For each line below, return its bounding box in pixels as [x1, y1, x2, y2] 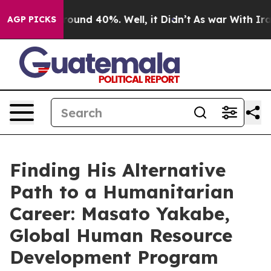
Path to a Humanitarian [10, 180, 234, 203]
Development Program [10, 246, 218, 269]
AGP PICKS [7, 14, 56, 25]
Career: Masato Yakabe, [10, 202, 230, 225]
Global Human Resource [10, 224, 232, 247]
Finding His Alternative [10, 158, 226, 181]
